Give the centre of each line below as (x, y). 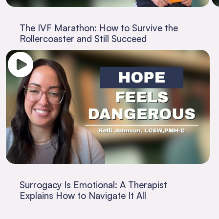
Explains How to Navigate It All (83, 195)
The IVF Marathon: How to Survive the (99, 27)
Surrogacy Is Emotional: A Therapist (93, 184)
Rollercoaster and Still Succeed (83, 38)
